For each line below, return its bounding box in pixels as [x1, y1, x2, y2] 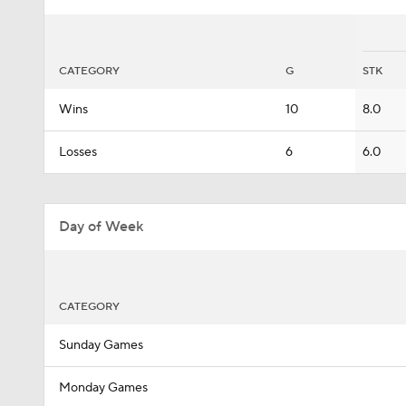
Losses [59, 144, 97, 160]
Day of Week [59, 217, 143, 236]
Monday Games [59, 380, 148, 396]
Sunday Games [59, 337, 143, 353]
